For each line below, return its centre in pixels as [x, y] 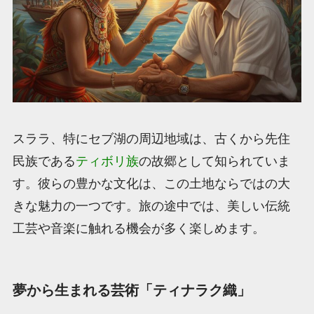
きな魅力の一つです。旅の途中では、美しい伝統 [151, 206]
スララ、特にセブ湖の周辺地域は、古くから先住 [151, 138]
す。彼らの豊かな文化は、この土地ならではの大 [151, 183]
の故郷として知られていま [214, 161]
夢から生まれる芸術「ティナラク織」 [131, 290]
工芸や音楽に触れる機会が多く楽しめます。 [138, 228]
